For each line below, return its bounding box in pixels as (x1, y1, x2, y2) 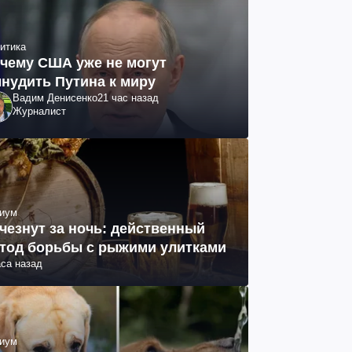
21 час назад (97, 91, 159, 104)
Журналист (13, 104, 66, 117)
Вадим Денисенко (13, 91, 97, 104)
